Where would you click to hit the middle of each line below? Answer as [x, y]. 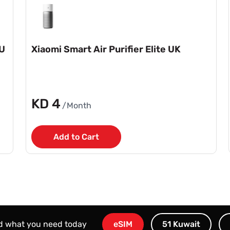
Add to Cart [76, 137]
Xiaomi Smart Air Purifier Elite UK [106, 49]
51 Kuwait [181, 224]
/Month [77, 105]
